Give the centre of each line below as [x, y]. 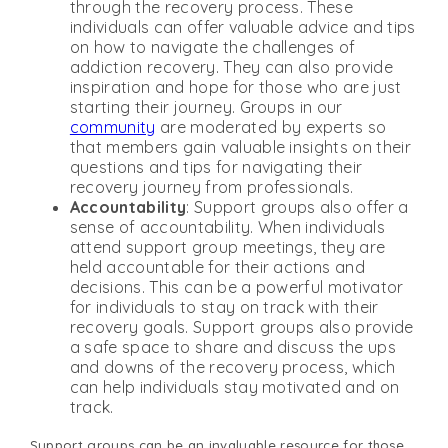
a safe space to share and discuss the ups [232, 346]
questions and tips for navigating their [216, 166]
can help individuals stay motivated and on [234, 386]
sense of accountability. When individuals [227, 226]
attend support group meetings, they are [227, 246]
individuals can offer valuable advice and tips [242, 26]
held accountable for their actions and [217, 266]
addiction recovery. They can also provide [231, 66]
